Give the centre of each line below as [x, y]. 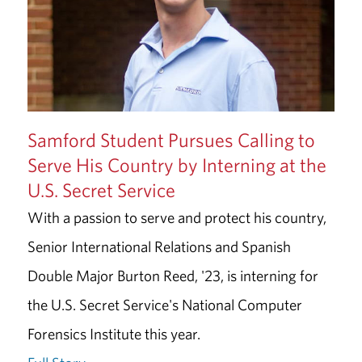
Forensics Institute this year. [114, 333]
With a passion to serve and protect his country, [177, 217]
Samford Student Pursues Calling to [171, 139]
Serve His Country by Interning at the [177, 164]
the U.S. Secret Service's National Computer [164, 304]
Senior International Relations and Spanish [159, 246]
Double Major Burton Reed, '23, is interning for [173, 275]
